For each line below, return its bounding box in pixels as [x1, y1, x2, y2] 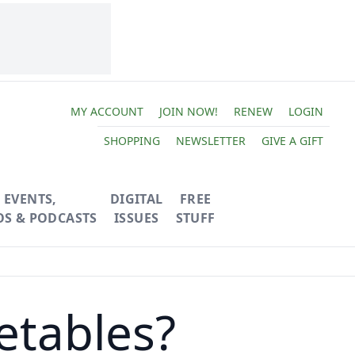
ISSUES [113, 209, 159, 227]
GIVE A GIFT [261, 132, 323, 148]
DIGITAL [109, 190, 163, 208]
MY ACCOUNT [70, 103, 143, 119]
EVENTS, [3, 190, 57, 208]
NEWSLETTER [175, 132, 246, 148]
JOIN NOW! [158, 103, 218, 119]
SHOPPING [103, 132, 160, 148]
